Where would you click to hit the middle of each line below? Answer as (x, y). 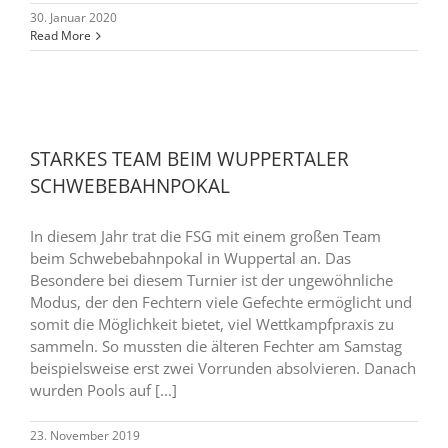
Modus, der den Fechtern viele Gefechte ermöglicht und (221, 302)
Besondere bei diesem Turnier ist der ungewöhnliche (211, 280)
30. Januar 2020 (73, 17)
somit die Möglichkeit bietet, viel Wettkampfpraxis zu (212, 324)
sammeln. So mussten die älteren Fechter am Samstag (216, 346)
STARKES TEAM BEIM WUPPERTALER (189, 159)
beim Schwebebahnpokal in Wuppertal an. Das (190, 258)
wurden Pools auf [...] (103, 390)
